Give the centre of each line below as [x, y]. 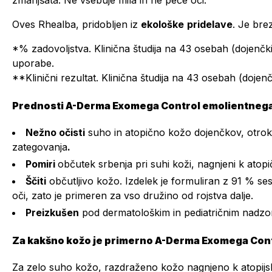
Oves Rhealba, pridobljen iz [76, 24]
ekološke [162, 24]
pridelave [210, 24]
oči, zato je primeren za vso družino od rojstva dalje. [133, 195]
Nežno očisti [55, 132]
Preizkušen [52, 212]
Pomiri [42, 164]
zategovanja [40, 147]
